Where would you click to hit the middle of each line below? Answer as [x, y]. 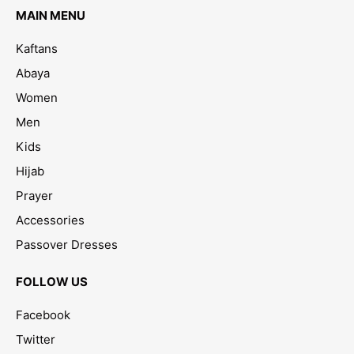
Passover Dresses [67, 244]
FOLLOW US [52, 281]
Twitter [36, 339]
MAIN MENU [51, 15]
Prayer [34, 195]
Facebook [43, 314]
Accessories [50, 220]
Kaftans [37, 48]
